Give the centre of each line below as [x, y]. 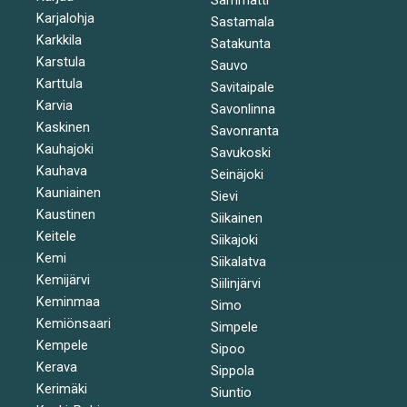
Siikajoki [234, 239]
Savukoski [240, 152]
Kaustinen [66, 214]
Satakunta [240, 43]
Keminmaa [68, 301]
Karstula [61, 61]
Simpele [234, 327]
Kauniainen [69, 192]
